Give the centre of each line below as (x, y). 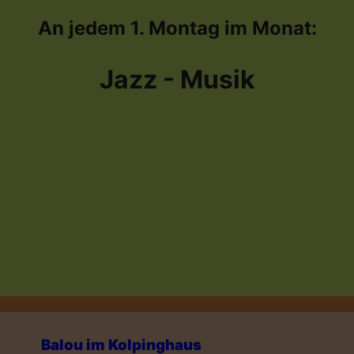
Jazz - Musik (177, 79)
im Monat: (270, 28)
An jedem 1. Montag (131, 28)
